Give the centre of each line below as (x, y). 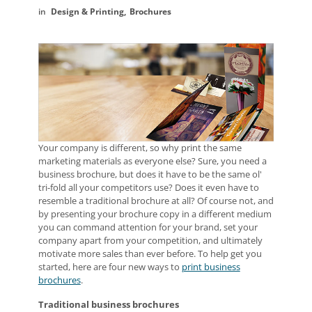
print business (211, 267)
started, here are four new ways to (110, 267)
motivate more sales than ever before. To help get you (150, 254)
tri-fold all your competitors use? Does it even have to (148, 188)
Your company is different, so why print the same (140, 148)
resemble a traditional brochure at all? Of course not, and (156, 201)
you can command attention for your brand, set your (148, 227)
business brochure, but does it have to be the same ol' (150, 174)
